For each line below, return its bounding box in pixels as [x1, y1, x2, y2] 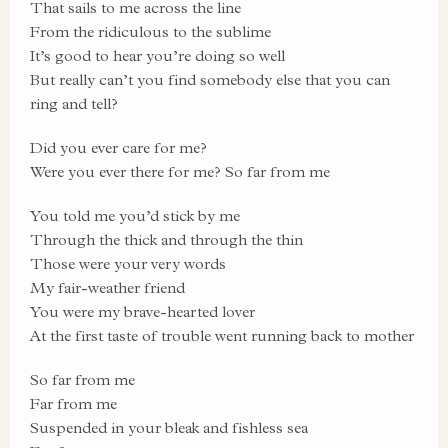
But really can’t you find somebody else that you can [30, 70, 390, 89]
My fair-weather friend [30, 278, 185, 297]
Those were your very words [30, 254, 226, 273]
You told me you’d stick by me [30, 206, 240, 225]
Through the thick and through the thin [30, 230, 303, 249]
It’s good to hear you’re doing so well [30, 46, 285, 65]
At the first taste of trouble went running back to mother [30, 326, 414, 345]
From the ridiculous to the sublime [30, 22, 271, 41]
